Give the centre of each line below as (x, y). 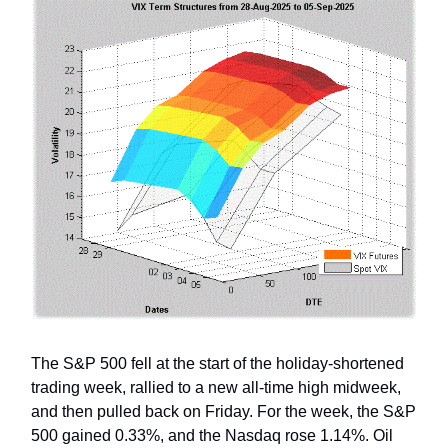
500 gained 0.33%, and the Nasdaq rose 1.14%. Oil (212, 435)
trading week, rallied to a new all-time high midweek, (216, 387)
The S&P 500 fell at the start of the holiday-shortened (217, 363)
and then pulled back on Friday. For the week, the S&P (223, 411)
